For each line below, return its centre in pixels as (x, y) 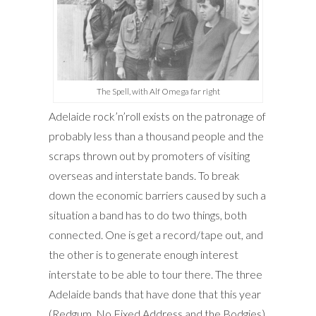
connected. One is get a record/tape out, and (156, 234)
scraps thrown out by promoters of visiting (149, 155)
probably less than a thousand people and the (156, 135)
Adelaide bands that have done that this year (155, 293)
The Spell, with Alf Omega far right (158, 91)
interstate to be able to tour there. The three (156, 274)
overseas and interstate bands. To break (144, 175)
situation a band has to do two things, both (148, 214)
